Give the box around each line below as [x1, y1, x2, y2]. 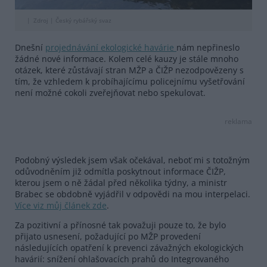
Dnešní [15, 41, 45, 53]
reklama [225, 116, 252, 126]
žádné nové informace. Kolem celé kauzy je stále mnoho [15, 52, 238, 64]
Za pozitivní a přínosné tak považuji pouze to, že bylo [15, 219, 226, 231]
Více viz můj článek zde [15, 199, 107, 211]
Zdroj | [33, 15, 54, 24]
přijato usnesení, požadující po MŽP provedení [15, 230, 201, 242]
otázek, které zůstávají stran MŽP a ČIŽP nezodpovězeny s [15, 64, 244, 76]
